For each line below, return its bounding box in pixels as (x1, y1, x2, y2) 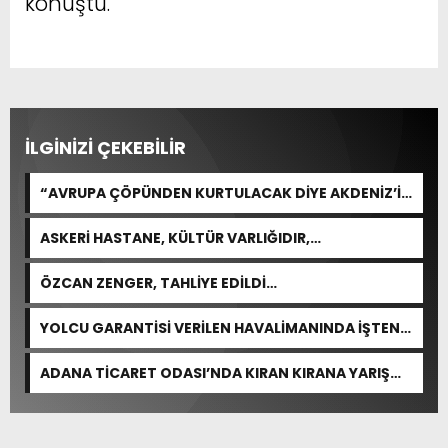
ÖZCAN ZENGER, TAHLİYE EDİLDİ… (40, 272, 277, 293)
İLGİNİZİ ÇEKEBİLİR (25, 134, 186, 160)
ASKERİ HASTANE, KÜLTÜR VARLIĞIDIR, (40, 227, 310, 248)
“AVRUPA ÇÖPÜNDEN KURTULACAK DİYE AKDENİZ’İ (40, 182, 401, 203)
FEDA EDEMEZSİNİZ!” (40, 203, 191, 224)
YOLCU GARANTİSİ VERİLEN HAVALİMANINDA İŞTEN (40, 317, 400, 338)
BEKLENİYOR (40, 383, 128, 404)
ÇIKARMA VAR (40, 338, 139, 359)
